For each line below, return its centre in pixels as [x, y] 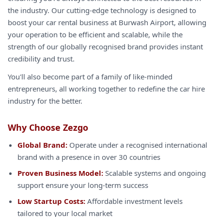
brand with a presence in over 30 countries [89, 157]
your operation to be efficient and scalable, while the [95, 34]
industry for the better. [45, 101]
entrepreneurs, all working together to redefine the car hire [106, 89]
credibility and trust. [41, 59]
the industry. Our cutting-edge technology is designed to [102, 10]
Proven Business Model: [60, 173]
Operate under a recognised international [137, 145]
